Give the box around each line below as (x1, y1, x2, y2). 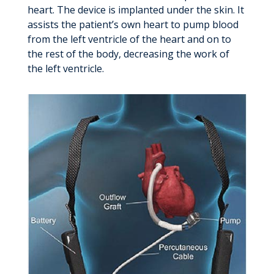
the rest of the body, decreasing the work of (27, 47, 229, 61)
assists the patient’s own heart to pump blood (27, 18, 239, 32)
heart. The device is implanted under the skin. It (27, 3, 244, 17)
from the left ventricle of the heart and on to (27, 32, 231, 46)
